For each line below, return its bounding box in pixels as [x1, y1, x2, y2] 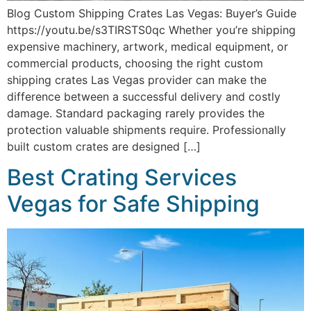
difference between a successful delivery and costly [7, 89, 280, 103]
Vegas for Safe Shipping [7, 190, 260, 217]
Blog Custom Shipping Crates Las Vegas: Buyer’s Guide [7, 6, 296, 20]
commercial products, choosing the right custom [7, 56, 263, 70]
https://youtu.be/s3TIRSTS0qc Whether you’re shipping [7, 22, 296, 37]
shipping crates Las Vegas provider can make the [7, 72, 267, 87]
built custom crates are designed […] [7, 139, 201, 153]
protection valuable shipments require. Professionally [7, 122, 286, 137]
